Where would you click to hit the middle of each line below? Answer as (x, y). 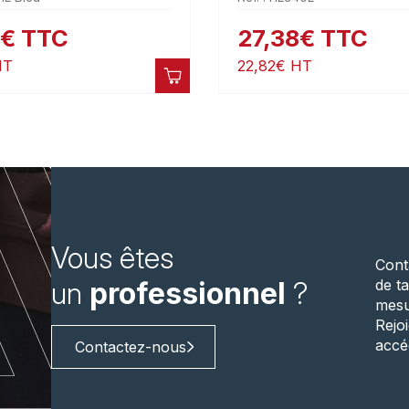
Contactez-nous (130, 347)
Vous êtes (112, 258)
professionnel (187, 294)
